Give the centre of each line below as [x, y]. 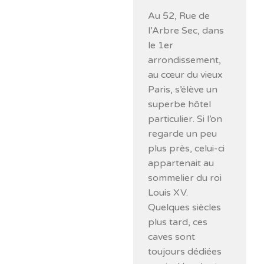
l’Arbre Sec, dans [186, 31]
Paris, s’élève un [183, 90]
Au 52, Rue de [179, 16]
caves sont [172, 237]
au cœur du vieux [186, 75]
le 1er [161, 45]
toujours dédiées [185, 252]
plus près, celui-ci [187, 148]
